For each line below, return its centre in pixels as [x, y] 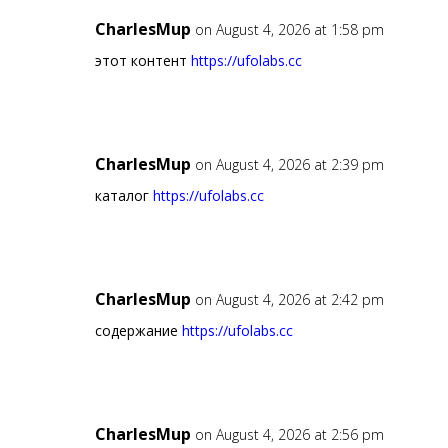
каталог [123, 196]
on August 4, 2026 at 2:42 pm [289, 300]
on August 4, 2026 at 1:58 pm [289, 30]
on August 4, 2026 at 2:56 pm [289, 435]
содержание [138, 331]
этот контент [142, 61]
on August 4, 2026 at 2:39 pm [289, 165]
